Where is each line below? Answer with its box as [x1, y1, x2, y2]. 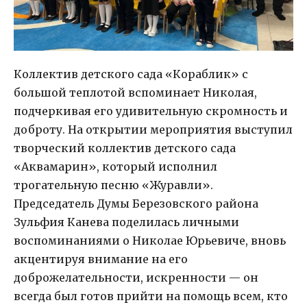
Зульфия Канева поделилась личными [14, 215, 239, 230]
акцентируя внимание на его [14, 252, 188, 267]
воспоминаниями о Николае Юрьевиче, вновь [14, 234, 286, 248]
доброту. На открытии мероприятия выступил [14, 123, 293, 137]
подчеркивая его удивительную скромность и [14, 104, 288, 119]
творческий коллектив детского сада [14, 141, 236, 156]
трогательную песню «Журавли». [14, 178, 213, 193]
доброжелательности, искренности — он [14, 271, 258, 285]
